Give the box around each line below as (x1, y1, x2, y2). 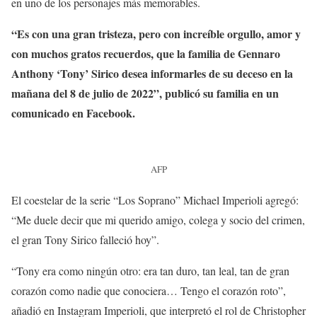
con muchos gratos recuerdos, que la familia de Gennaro (11, 45, 280, 62)
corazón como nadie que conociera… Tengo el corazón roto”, (11, 282, 286, 298)
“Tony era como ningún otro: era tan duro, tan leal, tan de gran (11, 263, 289, 278)
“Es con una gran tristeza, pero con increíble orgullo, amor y (11, 25, 301, 42)
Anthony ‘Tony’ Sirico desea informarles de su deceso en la (11, 65, 293, 81)
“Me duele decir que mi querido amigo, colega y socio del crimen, (11, 212, 305, 227)
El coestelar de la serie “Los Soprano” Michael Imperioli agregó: (11, 192, 299, 207)
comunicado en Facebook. (11, 105, 135, 121)
